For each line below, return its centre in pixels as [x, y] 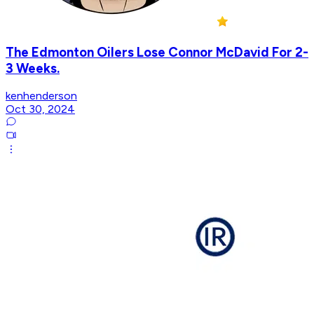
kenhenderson [41, 96]
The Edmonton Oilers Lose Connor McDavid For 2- [157, 52]
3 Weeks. [33, 68]
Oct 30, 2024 [40, 109]
